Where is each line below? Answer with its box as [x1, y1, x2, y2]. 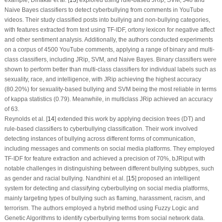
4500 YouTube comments [44, 46, 113, 53]
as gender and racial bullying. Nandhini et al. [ [4, 174, 128, 182]
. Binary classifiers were [153, 55, 217, 63]
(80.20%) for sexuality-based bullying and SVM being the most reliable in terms [4, 85, 217, 93]
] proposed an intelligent [134, 174, 200, 182]
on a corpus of [4, 46, 44, 53]
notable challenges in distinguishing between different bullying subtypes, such [4, 165, 214, 172]
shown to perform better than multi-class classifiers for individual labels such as [4, 65, 216, 73]
